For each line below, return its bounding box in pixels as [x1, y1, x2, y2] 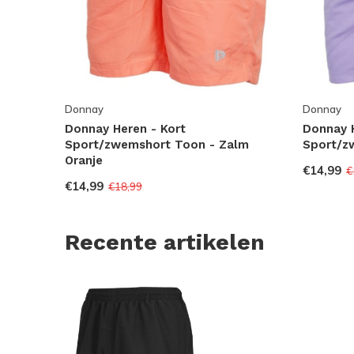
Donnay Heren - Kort [65, 122, 186, 137]
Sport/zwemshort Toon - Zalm [65, 137, 249, 153]
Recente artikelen [65, 229, 265, 256]
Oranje [65, 153, 103, 168]
